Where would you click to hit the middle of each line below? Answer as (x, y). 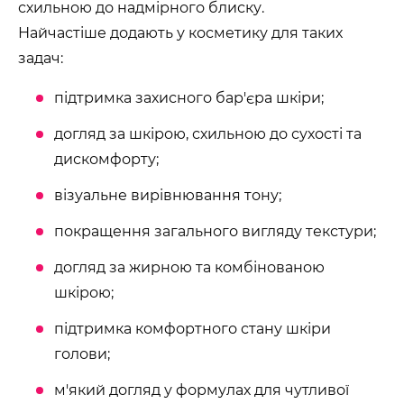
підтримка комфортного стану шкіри (193, 329)
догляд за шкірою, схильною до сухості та (208, 134)
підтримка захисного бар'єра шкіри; (189, 98)
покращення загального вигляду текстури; (215, 231)
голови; (82, 354)
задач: (41, 58)
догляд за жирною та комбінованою (189, 267)
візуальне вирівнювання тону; (168, 195)
